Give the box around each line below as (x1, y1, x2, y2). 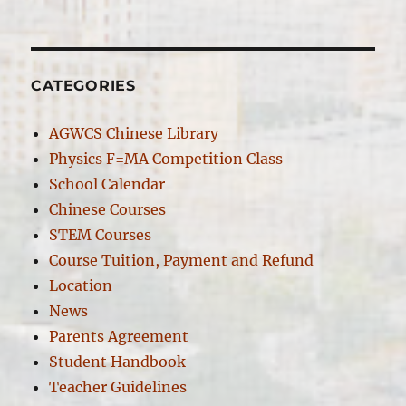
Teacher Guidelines (49, 377, 188, 396)
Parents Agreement (49, 326, 189, 345)
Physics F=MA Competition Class (49, 149, 284, 168)
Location (49, 275, 113, 295)
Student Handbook (49, 352, 187, 371)
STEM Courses (49, 225, 152, 244)
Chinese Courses (49, 199, 167, 218)
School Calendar (49, 174, 166, 193)
